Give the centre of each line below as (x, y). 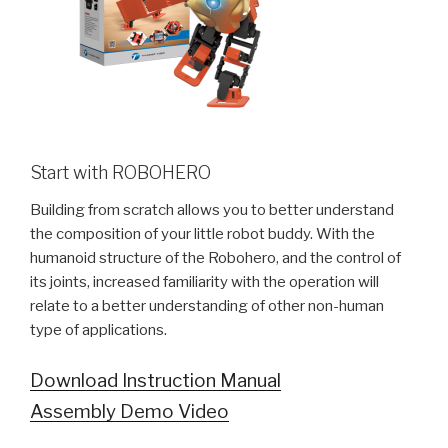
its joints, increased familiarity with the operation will (204, 282)
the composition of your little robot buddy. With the (202, 234)
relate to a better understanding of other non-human (207, 306)
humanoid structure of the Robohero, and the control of (215, 258)
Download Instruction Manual (155, 380)
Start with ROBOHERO (120, 172)
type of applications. (98, 330)
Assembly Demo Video (129, 411)
